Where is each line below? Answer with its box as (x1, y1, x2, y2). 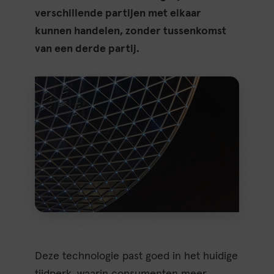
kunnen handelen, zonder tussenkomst (35, 26, 227, 37)
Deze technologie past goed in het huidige (35, 251, 239, 262)
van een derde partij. (35, 43, 140, 55)
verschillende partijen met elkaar (35, 8, 202, 20)
